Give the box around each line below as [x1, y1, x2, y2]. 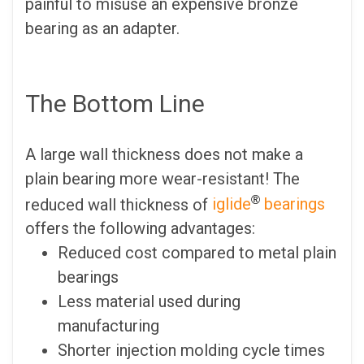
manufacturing [58, 316, 159, 336]
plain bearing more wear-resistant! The [25, 168, 300, 188]
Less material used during [58, 292, 240, 312]
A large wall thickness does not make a [25, 144, 303, 164]
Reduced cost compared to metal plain [58, 243, 336, 263]
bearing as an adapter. [25, 18, 180, 38]
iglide [212, 194, 251, 214]
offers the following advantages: [25, 219, 255, 239]
